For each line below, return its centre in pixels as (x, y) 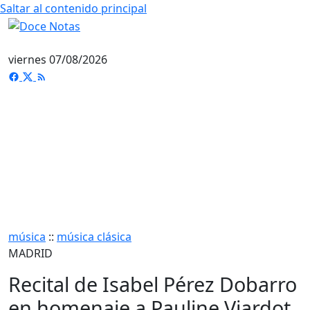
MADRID (30, 253)
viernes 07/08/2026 (58, 59)
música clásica (94, 236)
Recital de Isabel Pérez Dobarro (153, 284)
